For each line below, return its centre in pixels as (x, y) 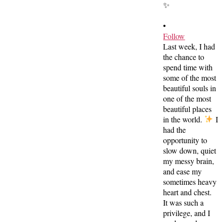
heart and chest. (188, 192)
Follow (174, 36)
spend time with (188, 67)
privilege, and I (187, 213)
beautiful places (188, 109)
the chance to (184, 56)
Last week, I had (189, 46)
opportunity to (185, 140)
